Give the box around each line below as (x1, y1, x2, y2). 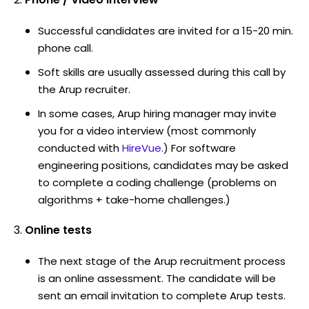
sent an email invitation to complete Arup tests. (38, 288, 286, 303)
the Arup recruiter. (38, 81, 130, 97)
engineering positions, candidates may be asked (38, 157, 288, 172)
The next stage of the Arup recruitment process (38, 253, 286, 268)
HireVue (122, 140, 161, 155)
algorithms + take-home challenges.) (38, 192, 230, 207)
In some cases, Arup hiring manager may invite (38, 106, 277, 121)
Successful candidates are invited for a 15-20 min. (38, 23, 293, 38)
